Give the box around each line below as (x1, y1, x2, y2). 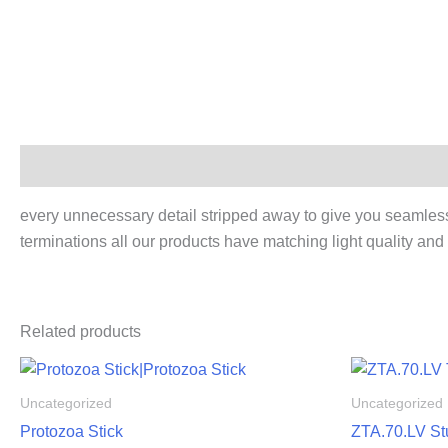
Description (20, 157, 108, 175)
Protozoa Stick (20, 423, 123, 441)
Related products (20, 323, 141, 341)
